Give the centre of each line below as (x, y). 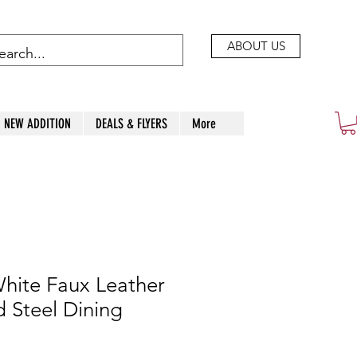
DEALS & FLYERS (131, 124)
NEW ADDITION (37, 124)
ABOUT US (256, 46)
